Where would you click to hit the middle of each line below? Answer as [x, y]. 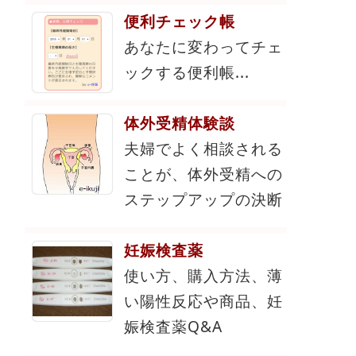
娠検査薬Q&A [173, 327]
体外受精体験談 [180, 123]
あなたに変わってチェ [203, 47]
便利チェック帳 [180, 21]
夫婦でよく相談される [203, 149]
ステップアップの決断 [203, 199]
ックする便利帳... [187, 72]
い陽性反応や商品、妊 [203, 301]
